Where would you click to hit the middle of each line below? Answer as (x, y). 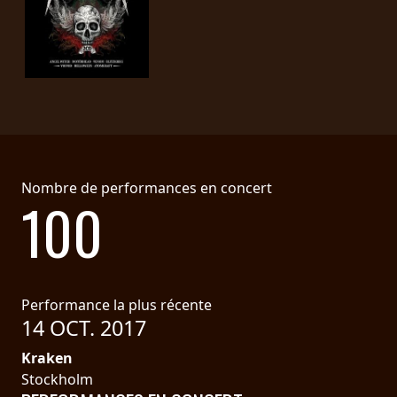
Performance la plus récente (117, 304)
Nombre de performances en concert (147, 187)
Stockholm (57, 379)
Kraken (47, 358)
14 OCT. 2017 (84, 327)
